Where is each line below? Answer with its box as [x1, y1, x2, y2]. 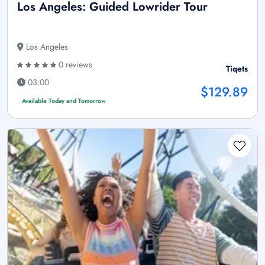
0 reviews [56, 59, 92, 71]
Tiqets [226, 63, 248, 75]
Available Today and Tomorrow [21, 96, 106, 106]
